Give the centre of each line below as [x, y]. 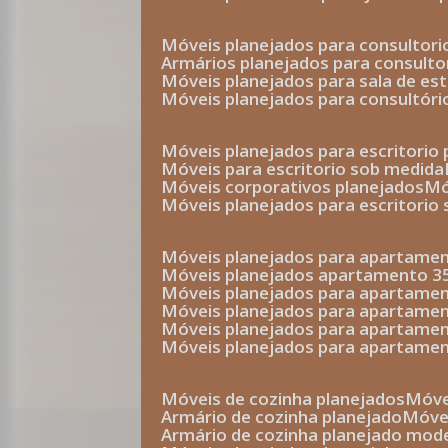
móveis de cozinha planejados [292, 398]
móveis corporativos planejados [301, 186]
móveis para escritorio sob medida [311, 168]
